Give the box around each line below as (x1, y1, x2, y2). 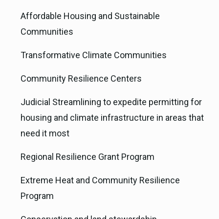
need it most (21, 128, 69, 138)
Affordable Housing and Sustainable (21, 10, 160, 21)
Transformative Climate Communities (21, 49, 167, 60)
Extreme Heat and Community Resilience (21, 175, 180, 185)
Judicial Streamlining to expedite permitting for (21, 96, 202, 107)
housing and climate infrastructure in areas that (21, 112, 204, 123)
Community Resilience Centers (21, 73, 142, 84)
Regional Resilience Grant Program (21, 151, 154, 162)
